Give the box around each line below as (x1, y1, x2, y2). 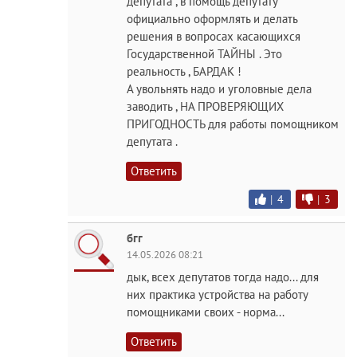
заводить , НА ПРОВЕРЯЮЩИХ (127, 99, 284, 115)
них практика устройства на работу (127, 287, 308, 303)
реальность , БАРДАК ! (127, 64, 241, 80)
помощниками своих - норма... (127, 304, 284, 320)
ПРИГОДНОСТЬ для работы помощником (127, 116, 339, 132)
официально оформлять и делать (127, 11, 297, 27)
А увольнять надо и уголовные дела (127, 81, 312, 97)
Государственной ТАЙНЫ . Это (127, 46, 282, 62)
